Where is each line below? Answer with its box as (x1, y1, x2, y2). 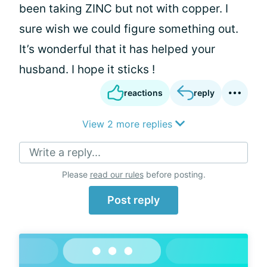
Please (61, 169, 90, 179)
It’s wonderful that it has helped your (19, 42, 215, 56)
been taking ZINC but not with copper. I (19, 2, 228, 15)
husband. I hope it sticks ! (19, 63, 155, 76)
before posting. (143, 169, 206, 179)
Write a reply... (29, 146, 101, 159)
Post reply (107, 194, 160, 206)
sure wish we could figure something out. (19, 22, 238, 36)
